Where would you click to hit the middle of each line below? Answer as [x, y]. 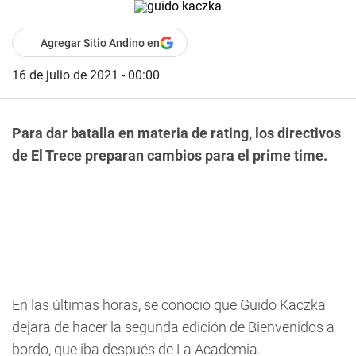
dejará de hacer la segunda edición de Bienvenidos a [173, 327]
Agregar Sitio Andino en [100, 43]
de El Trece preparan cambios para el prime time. [170, 155]
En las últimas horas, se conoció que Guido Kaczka [169, 305]
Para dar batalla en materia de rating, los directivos [176, 133]
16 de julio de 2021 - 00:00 [86, 75]
